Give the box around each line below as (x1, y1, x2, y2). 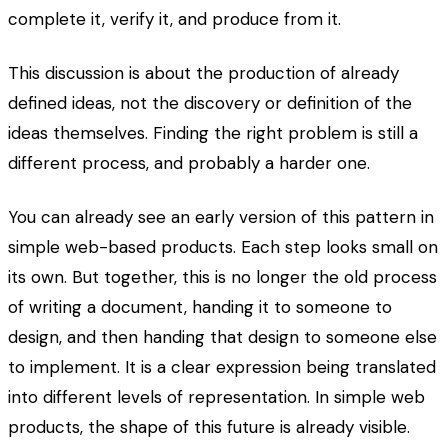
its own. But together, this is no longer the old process (8, 266, 437, 289)
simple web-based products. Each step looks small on (8, 236, 438, 259)
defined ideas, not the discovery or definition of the (8, 92, 412, 115)
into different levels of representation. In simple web (8, 386, 425, 409)
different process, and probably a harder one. (8, 152, 370, 175)
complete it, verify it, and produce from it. (8, 8, 341, 31)
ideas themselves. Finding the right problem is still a (8, 122, 418, 145)
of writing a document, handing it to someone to (8, 296, 392, 319)
